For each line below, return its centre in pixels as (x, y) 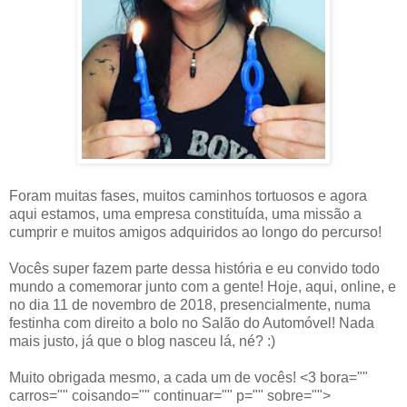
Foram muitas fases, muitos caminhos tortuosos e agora (188, 196)
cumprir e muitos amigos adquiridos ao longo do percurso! (195, 232)
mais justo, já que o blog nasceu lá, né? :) (142, 341)
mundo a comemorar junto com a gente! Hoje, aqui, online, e (203, 287)
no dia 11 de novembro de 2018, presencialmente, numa (190, 305)
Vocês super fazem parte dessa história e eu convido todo (194, 268)
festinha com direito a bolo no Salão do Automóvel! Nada (192, 323)
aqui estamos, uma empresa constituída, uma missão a (185, 214)
